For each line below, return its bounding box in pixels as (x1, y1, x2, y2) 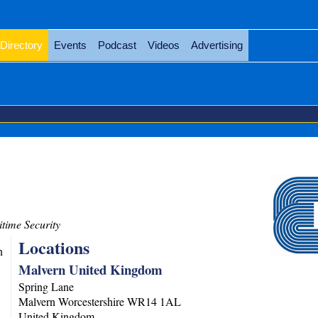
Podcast (97, 39, 136, 51)
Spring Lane (18, 279, 75, 294)
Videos (147, 39, 180, 51)
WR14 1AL (127, 294, 182, 309)
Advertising (190, 39, 243, 51)
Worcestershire (58, 294, 125, 309)
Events (53, 39, 87, 51)
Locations (18, 235, 90, 260)
